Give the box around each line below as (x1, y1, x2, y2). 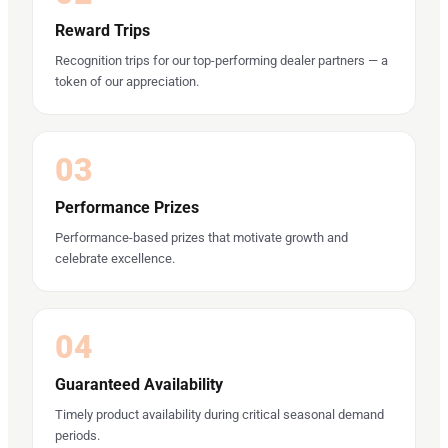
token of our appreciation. (55, 73, 199, 89)
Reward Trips (55, 20, 150, 40)
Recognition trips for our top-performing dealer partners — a (55, 52, 388, 68)
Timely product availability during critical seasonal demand (55, 406, 384, 422)
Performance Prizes (55, 197, 199, 217)
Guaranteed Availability (55, 374, 223, 394)
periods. (55, 427, 100, 443)
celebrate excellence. (55, 250, 175, 266)
